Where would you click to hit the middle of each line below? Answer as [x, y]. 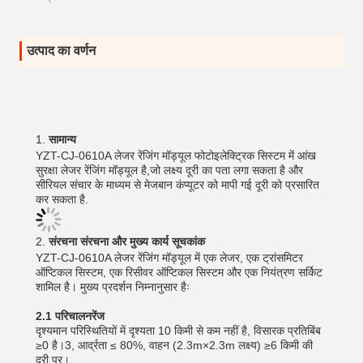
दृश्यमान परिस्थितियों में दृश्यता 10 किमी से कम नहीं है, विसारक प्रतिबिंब [178, 331]
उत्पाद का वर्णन [61, 51]
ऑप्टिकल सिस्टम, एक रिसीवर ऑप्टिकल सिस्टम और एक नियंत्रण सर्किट [179, 272]
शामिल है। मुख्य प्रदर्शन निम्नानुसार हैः [113, 287]
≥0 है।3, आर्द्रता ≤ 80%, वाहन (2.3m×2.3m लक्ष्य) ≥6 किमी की [174, 345]
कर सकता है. [62, 199]
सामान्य [62, 139]
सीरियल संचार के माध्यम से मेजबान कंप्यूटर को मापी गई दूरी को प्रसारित [177, 185]
